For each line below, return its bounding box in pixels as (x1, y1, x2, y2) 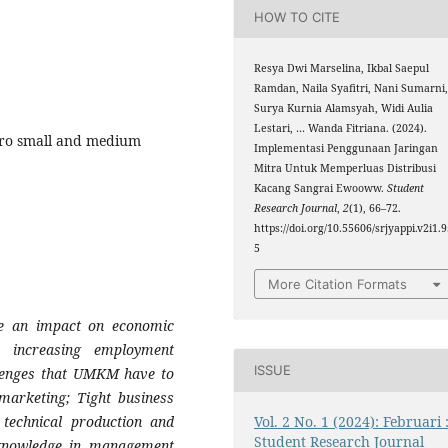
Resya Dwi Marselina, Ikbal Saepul (254, 61, 430, 76)
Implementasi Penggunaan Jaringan (254, 141, 439, 156)
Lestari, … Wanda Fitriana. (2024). (254, 121, 428, 136)
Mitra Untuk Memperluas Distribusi (254, 161, 437, 176)
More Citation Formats (268, 275, 408, 292)
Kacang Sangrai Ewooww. (254, 181, 388, 196)
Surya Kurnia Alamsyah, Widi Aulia (254, 101, 434, 116)
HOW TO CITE (254, 8, 341, 25)
